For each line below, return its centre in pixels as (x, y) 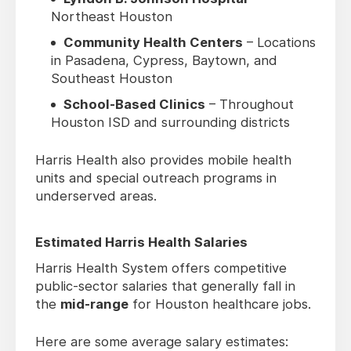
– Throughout (250, 105)
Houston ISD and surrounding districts (170, 123)
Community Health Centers (153, 43)
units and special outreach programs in (156, 178)
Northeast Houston (112, 17)
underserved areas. (96, 196)
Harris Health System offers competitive (161, 268)
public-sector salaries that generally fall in (165, 286)
